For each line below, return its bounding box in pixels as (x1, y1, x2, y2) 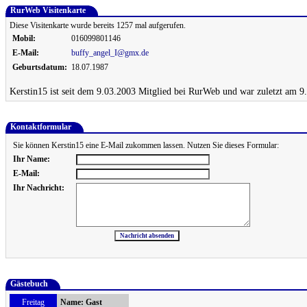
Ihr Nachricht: (13, 183, 64, 193)
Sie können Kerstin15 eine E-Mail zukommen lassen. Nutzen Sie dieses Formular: (13, 140, 279, 150)
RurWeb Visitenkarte (10, 5, 88, 15)
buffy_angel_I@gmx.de (71, 48, 149, 58)
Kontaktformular (10, 122, 73, 132)
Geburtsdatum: (12, 62, 67, 72)
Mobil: (12, 34, 36, 43)
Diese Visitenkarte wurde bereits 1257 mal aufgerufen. (10, 21, 186, 30)
